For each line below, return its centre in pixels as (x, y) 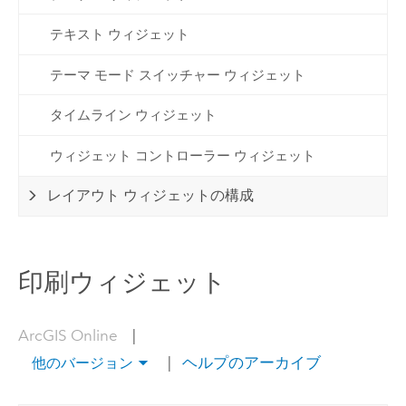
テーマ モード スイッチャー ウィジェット (177, 75)
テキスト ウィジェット (119, 35)
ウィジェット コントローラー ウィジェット (182, 155)
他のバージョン (82, 363)
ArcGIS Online (69, 336)
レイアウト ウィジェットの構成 (151, 196)
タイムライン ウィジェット (133, 116)
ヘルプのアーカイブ (249, 363)
